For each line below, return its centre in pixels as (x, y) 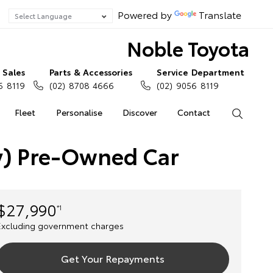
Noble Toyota (188, 48)
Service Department (200, 72)
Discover (140, 112)
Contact (194, 112)
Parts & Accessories (91, 72)
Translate (220, 14)
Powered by (144, 14)
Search (256, 112)
